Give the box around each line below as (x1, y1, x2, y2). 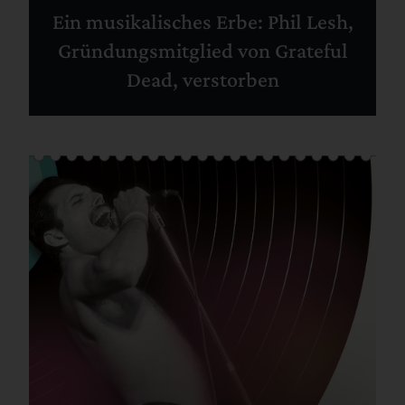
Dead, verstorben (126, 66, 279, 91)
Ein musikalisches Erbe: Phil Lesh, (52, 8, 353, 33)
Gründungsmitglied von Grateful (57, 37, 348, 62)
